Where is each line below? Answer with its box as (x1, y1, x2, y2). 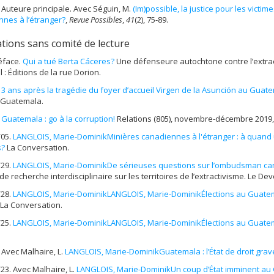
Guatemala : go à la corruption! (1, 113, 115, 124)
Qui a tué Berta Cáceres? (23, 55, 114, 67)
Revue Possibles (69, 13, 122, 25)
